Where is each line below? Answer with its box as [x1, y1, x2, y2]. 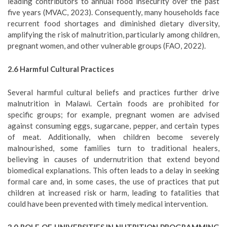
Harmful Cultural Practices [20, 64, 114, 73]
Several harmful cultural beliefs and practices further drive [8, 88, 219, 97]
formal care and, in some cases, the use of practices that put [8, 177, 219, 186]
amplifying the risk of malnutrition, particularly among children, [8, 30, 219, 39]
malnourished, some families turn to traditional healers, [8, 143, 219, 153]
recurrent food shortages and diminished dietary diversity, [8, 19, 219, 28]
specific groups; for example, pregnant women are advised [8, 110, 219, 119]
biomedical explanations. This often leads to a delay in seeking [8, 166, 219, 175]
